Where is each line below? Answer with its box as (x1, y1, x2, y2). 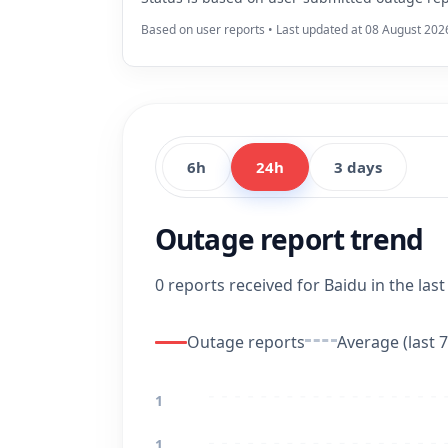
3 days (334, 157, 382, 177)
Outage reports (187, 331, 305, 353)
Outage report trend (155, 220, 424, 258)
